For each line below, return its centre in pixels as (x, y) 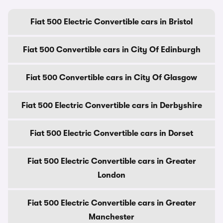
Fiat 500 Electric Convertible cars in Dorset (111, 133)
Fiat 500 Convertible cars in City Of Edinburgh (111, 50)
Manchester (111, 217)
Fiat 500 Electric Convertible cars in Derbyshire (111, 106)
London (111, 175)
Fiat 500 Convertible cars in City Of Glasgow (111, 78)
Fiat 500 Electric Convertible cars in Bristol (111, 22)
